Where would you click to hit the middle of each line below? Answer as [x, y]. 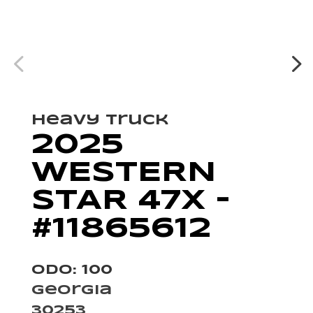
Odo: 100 [72, 270]
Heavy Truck [100, 120]
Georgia [71, 290]
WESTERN [124, 173]
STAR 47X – [130, 201]
